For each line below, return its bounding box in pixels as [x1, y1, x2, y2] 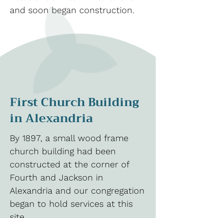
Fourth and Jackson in [10, 172, 103, 182]
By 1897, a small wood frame [10, 133, 128, 143]
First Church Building [10, 92, 139, 112]
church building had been [10, 146, 116, 156]
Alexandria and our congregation [10, 185, 145, 196]
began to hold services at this [10, 199, 133, 209]
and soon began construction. [10, 5, 134, 15]
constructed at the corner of [10, 159, 129, 169]
